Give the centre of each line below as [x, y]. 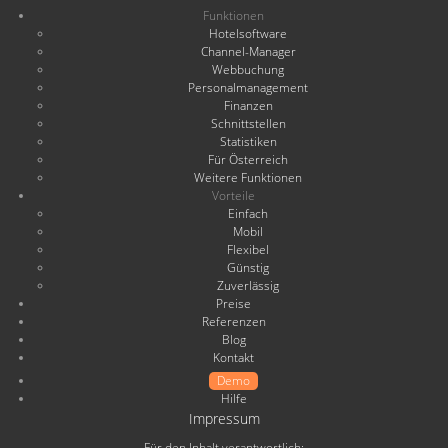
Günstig [248, 267]
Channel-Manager [248, 51]
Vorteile [233, 195]
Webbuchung [248, 69]
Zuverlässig [248, 285]
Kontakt [233, 357]
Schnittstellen [248, 123]
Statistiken [248, 141]
